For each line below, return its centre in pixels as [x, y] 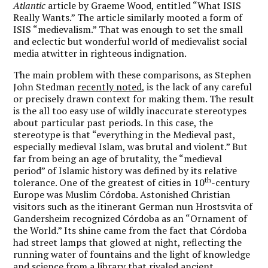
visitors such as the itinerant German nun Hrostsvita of [133, 206]
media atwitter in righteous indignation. [100, 53]
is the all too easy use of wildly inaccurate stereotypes [130, 110]
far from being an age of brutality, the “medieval [118, 158]
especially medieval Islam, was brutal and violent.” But [131, 146]
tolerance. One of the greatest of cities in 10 [109, 182]
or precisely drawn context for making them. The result [134, 98]
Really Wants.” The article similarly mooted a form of [128, 17]
